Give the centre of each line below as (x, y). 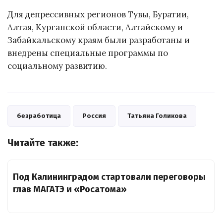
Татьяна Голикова (157, 116)
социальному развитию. (57, 66)
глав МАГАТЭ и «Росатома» (70, 189)
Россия (94, 116)
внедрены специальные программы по (88, 53)
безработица (39, 116)
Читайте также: (43, 143)
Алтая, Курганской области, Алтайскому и (95, 28)
